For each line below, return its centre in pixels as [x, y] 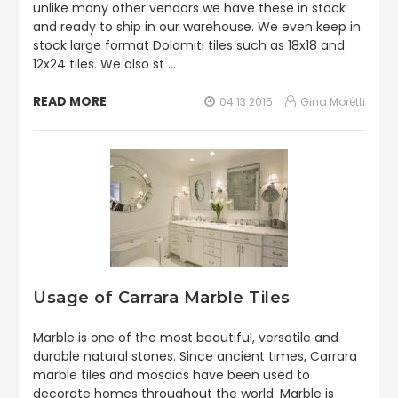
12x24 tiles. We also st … [104, 64]
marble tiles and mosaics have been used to [171, 375]
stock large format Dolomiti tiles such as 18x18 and [189, 45]
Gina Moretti [333, 102]
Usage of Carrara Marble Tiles [162, 298]
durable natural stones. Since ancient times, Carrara [195, 356]
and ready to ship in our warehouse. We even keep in [197, 27]
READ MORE [70, 101]
